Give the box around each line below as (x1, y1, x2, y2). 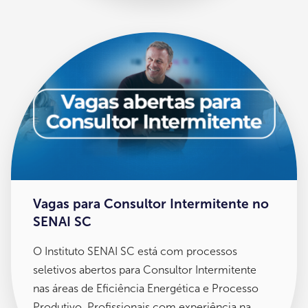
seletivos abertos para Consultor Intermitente (33, 263, 256, 276)
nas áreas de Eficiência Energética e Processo (33, 281, 258, 295)
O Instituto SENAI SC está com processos (33, 244, 237, 258)
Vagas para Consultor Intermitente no (33, 195, 269, 212)
